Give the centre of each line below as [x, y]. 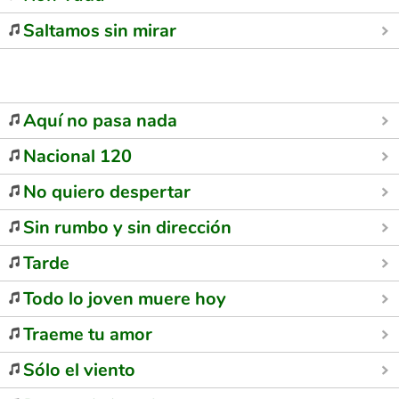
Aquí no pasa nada [100, 121]
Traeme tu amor [88, 334]
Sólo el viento [79, 370]
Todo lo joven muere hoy [125, 299]
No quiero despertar [107, 192]
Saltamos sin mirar [100, 31]
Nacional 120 [77, 156]
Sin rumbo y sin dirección [127, 228]
